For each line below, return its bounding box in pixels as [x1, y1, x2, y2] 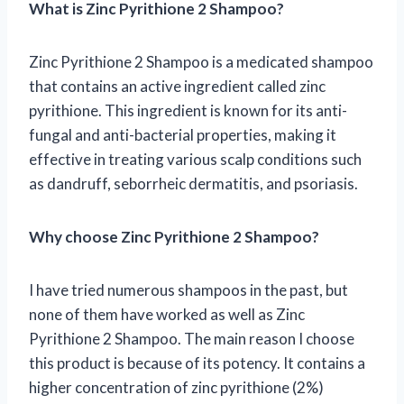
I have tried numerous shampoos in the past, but [29, 280, 348, 300]
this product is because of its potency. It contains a [29, 353, 365, 373]
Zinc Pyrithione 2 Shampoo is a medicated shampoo [29, 52, 373, 72]
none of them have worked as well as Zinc [29, 305, 305, 325]
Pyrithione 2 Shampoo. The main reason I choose [29, 329, 354, 349]
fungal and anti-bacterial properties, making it [29, 125, 336, 145]
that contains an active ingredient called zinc [29, 77, 326, 96]
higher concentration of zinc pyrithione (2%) [29, 378, 324, 398]
